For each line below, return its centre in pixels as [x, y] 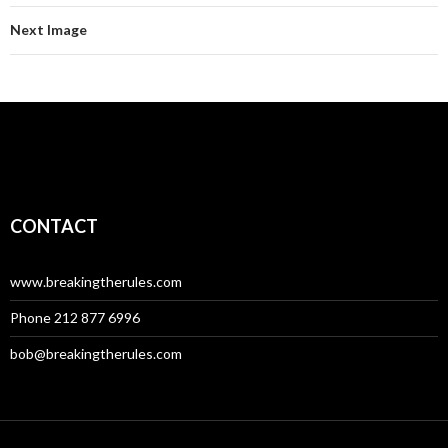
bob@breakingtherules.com [96, 353]
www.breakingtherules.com [96, 281]
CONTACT [54, 225]
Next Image [48, 29]
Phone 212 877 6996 [75, 317]
